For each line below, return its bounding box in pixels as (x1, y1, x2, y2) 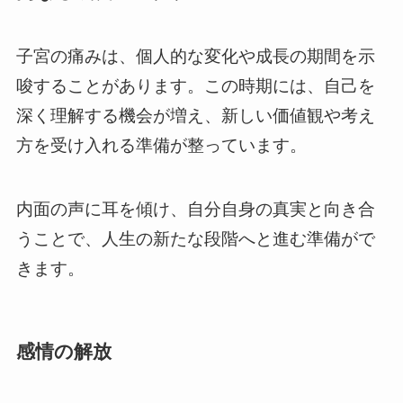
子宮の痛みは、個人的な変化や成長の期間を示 (15, 47, 375, 67)
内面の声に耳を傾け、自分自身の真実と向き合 (15, 199, 375, 219)
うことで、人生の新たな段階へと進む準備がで (15, 228, 375, 248)
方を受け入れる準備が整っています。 (15, 136, 307, 156)
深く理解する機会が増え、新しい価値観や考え (15, 106, 375, 126)
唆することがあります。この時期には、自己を (15, 76, 375, 96)
